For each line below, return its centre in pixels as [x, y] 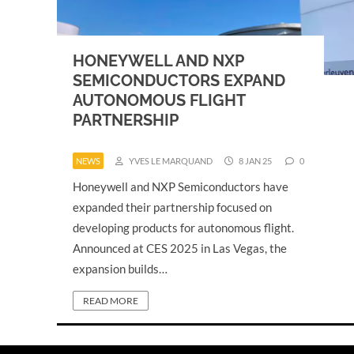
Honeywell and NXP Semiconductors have [181, 186]
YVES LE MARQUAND [170, 161]
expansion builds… [120, 269]
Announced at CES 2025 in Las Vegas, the [180, 248]
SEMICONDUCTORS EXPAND [179, 81]
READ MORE [111, 301]
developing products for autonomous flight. [185, 228]
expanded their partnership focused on [172, 207]
